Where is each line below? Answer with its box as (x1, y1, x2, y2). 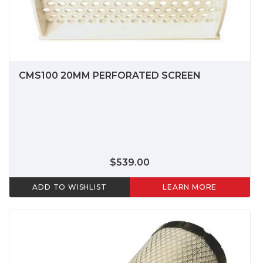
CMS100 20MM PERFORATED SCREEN (19, 70, 201, 82)
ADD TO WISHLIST (32, 183, 107, 192)
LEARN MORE (163, 183, 217, 192)
